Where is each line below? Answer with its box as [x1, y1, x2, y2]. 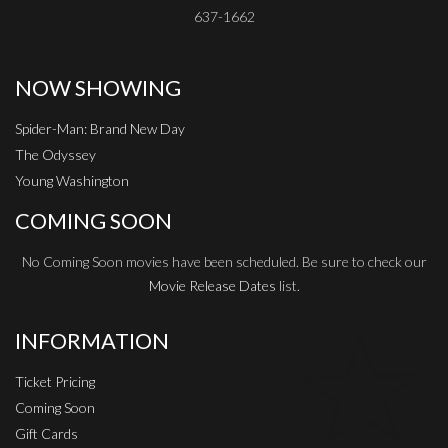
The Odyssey [15, 145, 96, 163]
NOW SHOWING [15, 74, 181, 101]
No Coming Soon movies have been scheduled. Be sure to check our [21, 252, 427, 270]
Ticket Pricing [15, 372, 95, 390]
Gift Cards [15, 424, 78, 442]
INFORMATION [15, 327, 169, 354]
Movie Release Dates [148, 276, 276, 294]
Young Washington [15, 171, 129, 189]
